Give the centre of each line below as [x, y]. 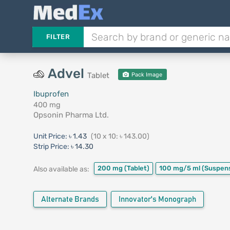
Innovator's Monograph [157, 199]
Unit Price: [51, 136]
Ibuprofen [51, 94]
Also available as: [61, 169]
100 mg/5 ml [180, 168]
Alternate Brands [70, 199]
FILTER [58, 37]
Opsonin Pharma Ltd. [71, 115]
